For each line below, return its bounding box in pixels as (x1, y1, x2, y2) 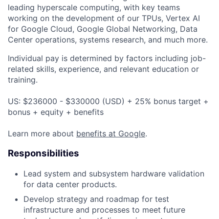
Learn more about (8, 129, 76, 139)
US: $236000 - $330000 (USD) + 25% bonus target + (8, 96, 209, 107)
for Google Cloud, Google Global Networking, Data (8, 24, 197, 34)
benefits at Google (76, 129, 145, 139)
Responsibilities (8, 148, 79, 159)
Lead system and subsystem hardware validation (23, 168, 204, 178)
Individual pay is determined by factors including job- (8, 53, 206, 64)
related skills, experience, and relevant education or (8, 64, 199, 74)
